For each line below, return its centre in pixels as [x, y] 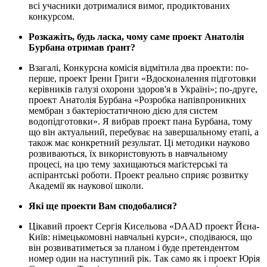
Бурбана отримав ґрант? [82, 48]
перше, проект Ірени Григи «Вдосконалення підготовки [142, 79]
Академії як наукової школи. [86, 186]
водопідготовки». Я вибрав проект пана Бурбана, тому [140, 122]
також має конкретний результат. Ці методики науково [139, 143]
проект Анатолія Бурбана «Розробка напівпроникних [137, 100]
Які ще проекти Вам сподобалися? [103, 206]
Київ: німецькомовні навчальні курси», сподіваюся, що [140, 237]
